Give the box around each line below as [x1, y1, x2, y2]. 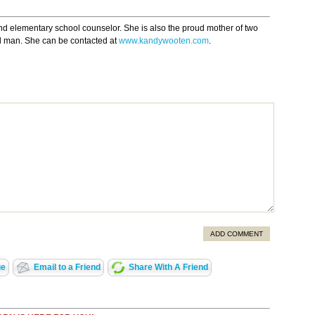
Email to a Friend [33, 262, 101, 273]
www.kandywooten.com [119, 36, 209, 46]
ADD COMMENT [210, 230, 263, 238]
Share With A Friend [128, 262, 208, 273]
